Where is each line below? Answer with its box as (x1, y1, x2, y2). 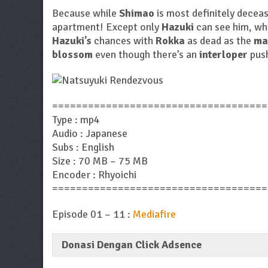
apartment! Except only (52, 20, 162, 34)
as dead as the (185, 34, 254, 48)
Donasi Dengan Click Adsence (62, 238, 202, 252)
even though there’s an (93, 48, 199, 62)
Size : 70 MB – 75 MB (52, 154, 148, 168)
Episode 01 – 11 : (52, 208, 133, 221)
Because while (52, 7, 119, 20)
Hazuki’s (52, 34, 92, 48)
